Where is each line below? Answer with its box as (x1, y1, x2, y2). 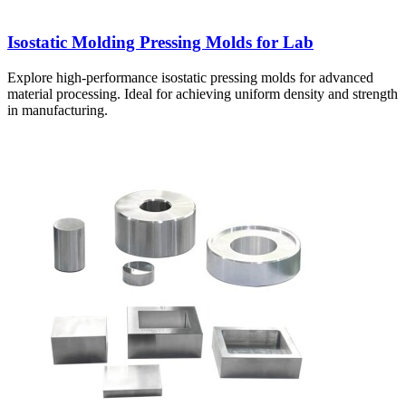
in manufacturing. (7, 101, 108, 118)
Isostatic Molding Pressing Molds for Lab (7, 32, 314, 52)
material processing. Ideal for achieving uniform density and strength (7, 85, 398, 101)
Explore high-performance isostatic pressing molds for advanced (7, 69, 373, 85)
